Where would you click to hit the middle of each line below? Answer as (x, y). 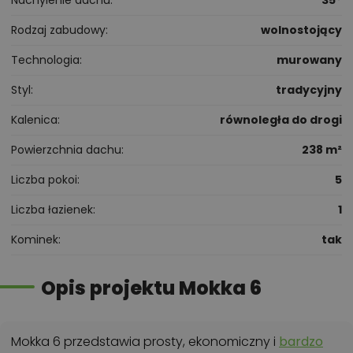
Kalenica (34, 119)
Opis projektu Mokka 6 (151, 288)
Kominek (35, 239)
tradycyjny (309, 89)
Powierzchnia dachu (66, 149)
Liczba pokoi (44, 179)
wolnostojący (301, 30)
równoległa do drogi (281, 119)
